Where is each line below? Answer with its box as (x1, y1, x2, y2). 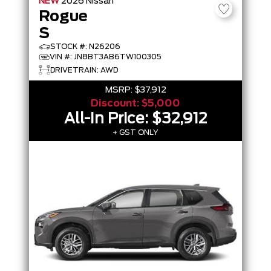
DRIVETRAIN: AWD (50, 66, 118, 74)
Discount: (91, 99, 142, 108)
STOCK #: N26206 (50, 43, 120, 50)
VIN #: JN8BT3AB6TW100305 (50, 53, 162, 60)
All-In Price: (64, 112, 152, 126)
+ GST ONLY (113, 129, 158, 136)
